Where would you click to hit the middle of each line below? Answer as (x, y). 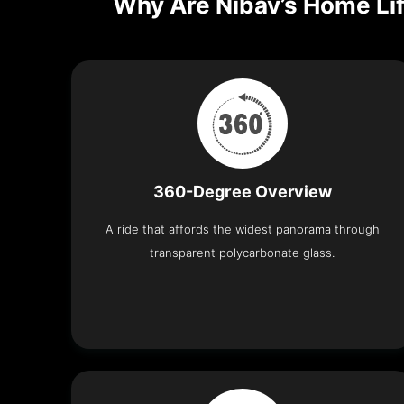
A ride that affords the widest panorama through (242, 229)
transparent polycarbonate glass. (243, 252)
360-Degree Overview (242, 191)
